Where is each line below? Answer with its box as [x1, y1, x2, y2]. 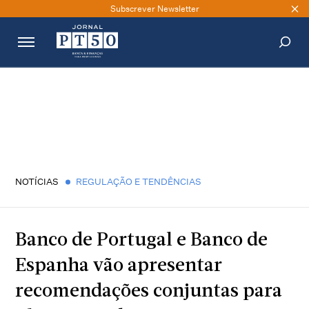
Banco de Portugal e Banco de [15, 232, 268, 250]
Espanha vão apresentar [15, 257, 223, 276]
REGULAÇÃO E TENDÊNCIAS [76, 176, 202, 187]
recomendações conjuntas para [15, 283, 283, 301]
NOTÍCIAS [15, 176, 59, 187]
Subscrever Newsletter [110, 3, 199, 14]
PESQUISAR [239, 79, 280, 88]
